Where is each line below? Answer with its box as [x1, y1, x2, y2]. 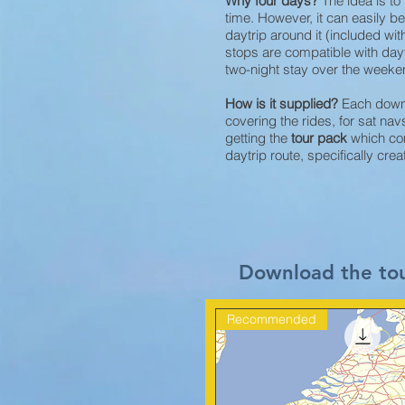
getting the [225, 129, 291, 147]
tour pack [291, 129, 347, 147]
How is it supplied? [225, 95, 342, 113]
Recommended [227, 311, 316, 328]
